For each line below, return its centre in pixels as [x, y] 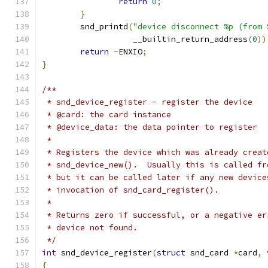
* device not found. [90, 228]
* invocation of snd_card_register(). [130, 190]
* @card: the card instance [106, 115]
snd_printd [104, 27]
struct [171, 253]
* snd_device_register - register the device [147, 102]
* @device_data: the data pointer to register [150, 127]
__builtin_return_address [183, 39]
